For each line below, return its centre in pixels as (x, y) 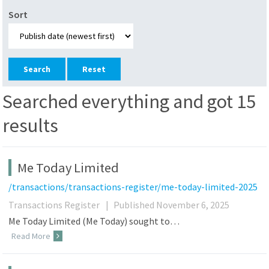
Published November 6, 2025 (172, 204)
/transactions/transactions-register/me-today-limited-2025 (133, 186)
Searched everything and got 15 (129, 102)
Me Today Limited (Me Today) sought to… (94, 221)
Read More (31, 236)
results (31, 126)
